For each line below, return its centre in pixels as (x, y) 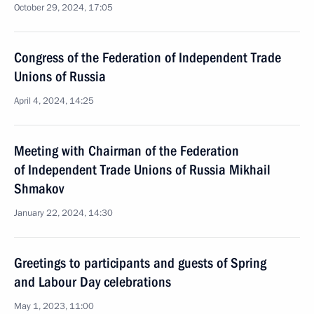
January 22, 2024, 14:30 (63, 213)
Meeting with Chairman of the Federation (127, 151)
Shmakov (39, 189)
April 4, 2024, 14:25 (54, 101)
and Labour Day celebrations (93, 282)
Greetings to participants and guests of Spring (140, 263)
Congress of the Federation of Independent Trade (148, 57)
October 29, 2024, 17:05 (63, 8)
